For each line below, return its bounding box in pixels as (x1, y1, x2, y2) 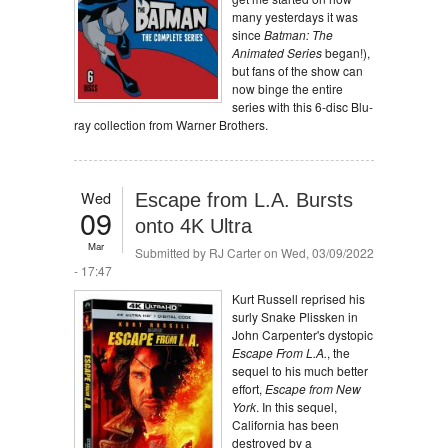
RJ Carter (209, 244, 261, 261)
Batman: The (264, 26, 333, 43)
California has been (232, 416, 339, 433)
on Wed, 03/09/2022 (261, 244, 374, 261)
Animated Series (232, 44, 322, 61)
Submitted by (135, 244, 209, 261)
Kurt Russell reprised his (232, 290, 365, 307)
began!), (322, 44, 370, 61)
